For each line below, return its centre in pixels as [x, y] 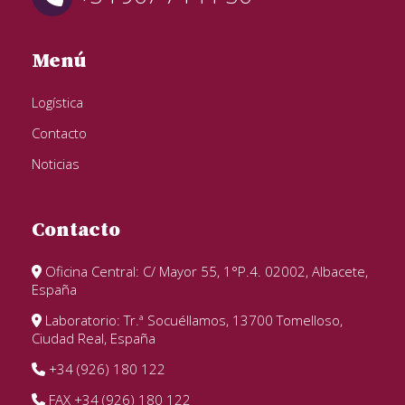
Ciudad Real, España [94, 338]
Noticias [56, 163]
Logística [57, 102]
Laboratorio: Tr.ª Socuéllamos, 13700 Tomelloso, [192, 320]
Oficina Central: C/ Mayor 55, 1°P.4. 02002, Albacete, [205, 271]
